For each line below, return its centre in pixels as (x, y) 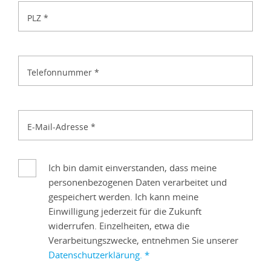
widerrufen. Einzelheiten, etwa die (119, 226)
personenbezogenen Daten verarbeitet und (138, 182)
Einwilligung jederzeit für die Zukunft (125, 211)
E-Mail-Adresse (59, 127)
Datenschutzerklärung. (96, 255)
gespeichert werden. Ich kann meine (123, 197)
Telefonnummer (61, 73)
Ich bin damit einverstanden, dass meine (132, 168)
